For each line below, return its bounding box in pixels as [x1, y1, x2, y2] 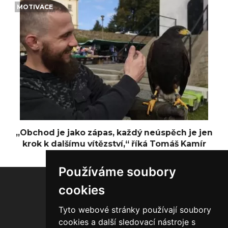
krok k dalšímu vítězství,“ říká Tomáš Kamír [22, 139, 206, 149]
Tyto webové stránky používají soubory [58, 204, 211, 215]
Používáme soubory [58, 164, 176, 179]
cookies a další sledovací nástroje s [58, 216, 195, 227]
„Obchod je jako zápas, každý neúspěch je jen [15, 128, 213, 138]
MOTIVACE [17, 3, 53, 11]
